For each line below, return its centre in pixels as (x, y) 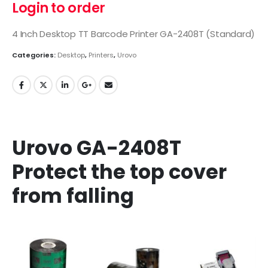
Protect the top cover (119, 172)
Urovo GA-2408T (97, 148)
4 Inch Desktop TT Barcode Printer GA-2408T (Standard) (134, 33)
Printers (101, 55)
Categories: (35, 55)
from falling (73, 196)
